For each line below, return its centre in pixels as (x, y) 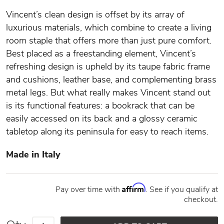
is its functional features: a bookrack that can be (100, 105)
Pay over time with (89, 189)
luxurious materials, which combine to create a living (109, 27)
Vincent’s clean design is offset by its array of (95, 14)
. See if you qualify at (182, 189)
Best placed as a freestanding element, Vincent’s (101, 53)
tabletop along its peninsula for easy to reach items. (107, 131)
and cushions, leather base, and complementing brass (111, 79)
